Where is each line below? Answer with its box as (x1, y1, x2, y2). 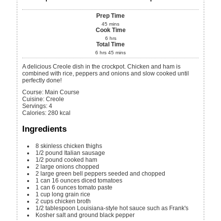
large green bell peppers (40, 170, 107, 178)
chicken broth (55, 198, 91, 205)
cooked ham (64, 156, 98, 164)
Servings (22, 102, 46, 110)
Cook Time (95, 26, 126, 34)
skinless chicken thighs (40, 143, 103, 150)
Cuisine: (22, 95, 45, 103)
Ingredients (22, 124, 67, 134)
